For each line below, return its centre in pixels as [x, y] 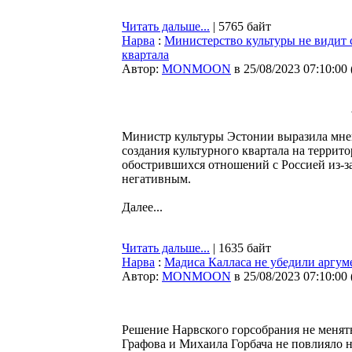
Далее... [142, 207]
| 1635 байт [240, 248]
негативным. [156, 179]
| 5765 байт [240, 26]
